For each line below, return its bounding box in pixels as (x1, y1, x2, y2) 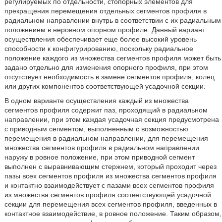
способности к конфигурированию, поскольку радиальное (4, 45, 193, 53)
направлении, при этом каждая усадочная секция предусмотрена (4, 115, 219, 123)
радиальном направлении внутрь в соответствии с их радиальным (4, 16, 221, 24)
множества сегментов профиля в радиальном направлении (4, 144, 199, 152)
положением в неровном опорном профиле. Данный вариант (4, 26, 205, 34)
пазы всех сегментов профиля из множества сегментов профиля (4, 172, 217, 180)
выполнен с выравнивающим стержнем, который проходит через (4, 163, 217, 170)
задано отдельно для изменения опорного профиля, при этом (4, 63, 208, 71)
